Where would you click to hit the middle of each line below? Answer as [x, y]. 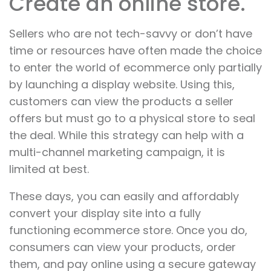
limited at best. [49, 169]
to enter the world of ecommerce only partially [135, 68]
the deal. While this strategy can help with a [126, 135]
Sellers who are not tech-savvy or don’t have [131, 34]
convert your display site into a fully [105, 214]
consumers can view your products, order [122, 247]
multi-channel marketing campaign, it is [117, 152]
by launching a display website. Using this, [122, 85]
